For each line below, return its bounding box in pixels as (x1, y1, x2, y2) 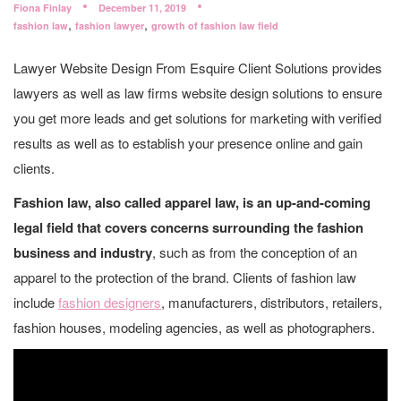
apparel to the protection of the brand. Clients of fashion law (13, 268, 356, 286)
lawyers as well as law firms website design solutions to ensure (13, 83, 382, 102)
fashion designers (58, 293, 161, 311)
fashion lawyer (75, 19, 144, 32)
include (13, 293, 58, 311)
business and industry (13, 243, 152, 262)
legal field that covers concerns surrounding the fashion (13, 218, 363, 237)
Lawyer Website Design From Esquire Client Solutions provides (13, 58, 382, 77)
